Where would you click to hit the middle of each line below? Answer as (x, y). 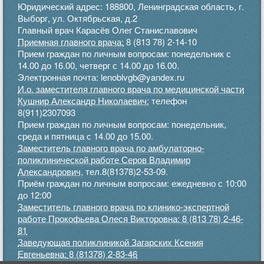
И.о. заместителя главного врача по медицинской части (131, 89)
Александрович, (50, 171)
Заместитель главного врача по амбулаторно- (111, 148)
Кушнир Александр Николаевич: (83, 101)
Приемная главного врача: (71, 42)
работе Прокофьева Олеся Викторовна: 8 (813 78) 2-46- (131, 219)
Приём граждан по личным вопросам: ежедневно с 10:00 (132, 183)
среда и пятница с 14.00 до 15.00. (85, 136)
